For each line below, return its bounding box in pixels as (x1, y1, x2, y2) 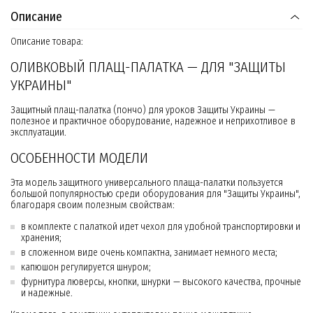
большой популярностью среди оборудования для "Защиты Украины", (10, 188, 300, 201)
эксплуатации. (10, 126, 66, 139)
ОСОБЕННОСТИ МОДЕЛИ (10, 149, 148, 168)
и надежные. (21, 287, 73, 300)
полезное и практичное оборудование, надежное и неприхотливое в (10, 115, 296, 128)
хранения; (21, 232, 61, 245)
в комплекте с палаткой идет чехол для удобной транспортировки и (21, 221, 300, 233)
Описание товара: (10, 36, 83, 48)
